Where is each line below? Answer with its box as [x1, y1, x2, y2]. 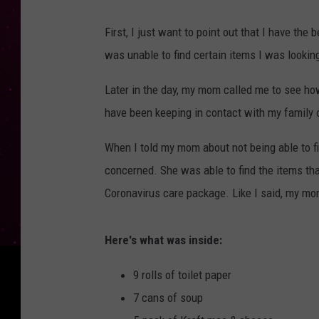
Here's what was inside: [105, 232, 222, 247]
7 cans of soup [133, 290, 203, 305]
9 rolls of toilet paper [133, 267, 231, 282]
